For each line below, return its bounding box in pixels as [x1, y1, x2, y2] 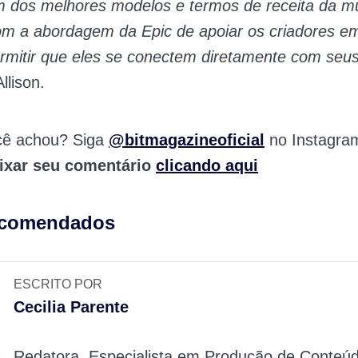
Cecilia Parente [14, 298, 129, 316]
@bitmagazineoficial [109, 131, 265, 149]
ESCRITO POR [14, 277, 103, 292]
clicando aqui [156, 157, 258, 175]
